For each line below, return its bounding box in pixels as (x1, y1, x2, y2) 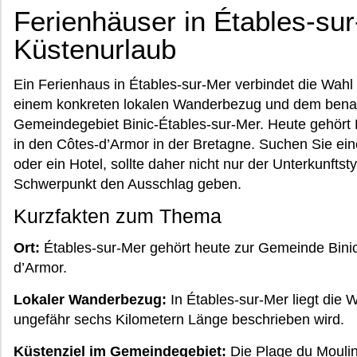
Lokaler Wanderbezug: (14, 292, 167, 308)
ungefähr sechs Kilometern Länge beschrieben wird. (14, 312, 344, 328)
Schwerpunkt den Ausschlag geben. (14, 176, 241, 192)
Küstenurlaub (14, 33, 176, 65)
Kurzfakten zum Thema (14, 205, 222, 227)
